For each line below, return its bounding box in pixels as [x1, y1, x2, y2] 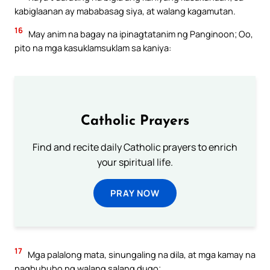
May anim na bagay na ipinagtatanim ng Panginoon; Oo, [27, 27, 253, 40]
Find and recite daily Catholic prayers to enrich [33, 140, 237, 154]
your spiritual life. [97, 155, 173, 169]
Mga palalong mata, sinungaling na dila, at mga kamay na [26, 248, 256, 260]
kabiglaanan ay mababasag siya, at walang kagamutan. [14, 5, 236, 17]
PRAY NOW [110, 186, 160, 199]
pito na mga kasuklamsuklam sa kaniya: [14, 41, 171, 54]
